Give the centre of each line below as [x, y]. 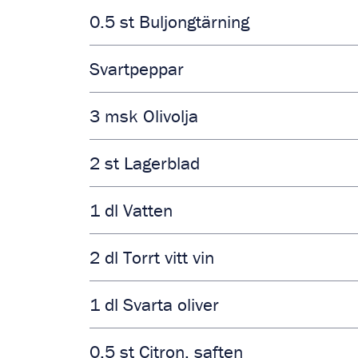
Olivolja [171, 116]
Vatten [148, 210]
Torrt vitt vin [169, 257]
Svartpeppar [137, 69]
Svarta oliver [171, 304]
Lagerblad [162, 163]
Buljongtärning [194, 22]
